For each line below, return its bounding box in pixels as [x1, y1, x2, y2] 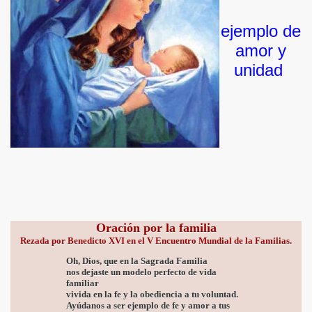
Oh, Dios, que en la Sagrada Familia [66, 256, 210, 267]
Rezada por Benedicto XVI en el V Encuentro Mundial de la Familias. [20, 235, 292, 247]
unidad [233, 61, 288, 79]
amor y [235, 41, 286, 60]
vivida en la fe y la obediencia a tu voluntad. [66, 289, 240, 300]
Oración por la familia [95, 221, 217, 235]
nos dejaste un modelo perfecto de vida [66, 267, 217, 278]
